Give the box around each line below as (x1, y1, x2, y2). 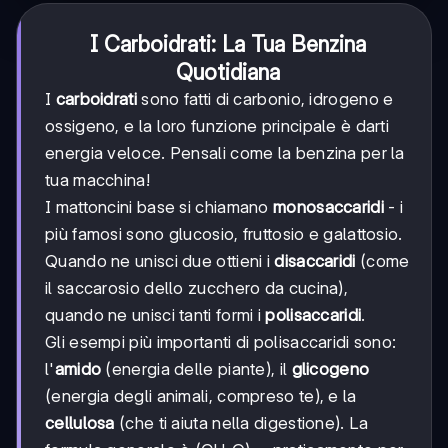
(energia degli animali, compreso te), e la (45, 386, 357, 407)
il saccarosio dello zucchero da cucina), (45, 278, 348, 299)
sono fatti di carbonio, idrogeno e (136, 89, 394, 110)
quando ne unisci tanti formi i (45, 305, 266, 326)
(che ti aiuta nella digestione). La (114, 413, 369, 434)
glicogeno (291, 359, 370, 380)
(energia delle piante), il (101, 359, 292, 380)
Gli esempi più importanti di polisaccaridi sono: (45, 332, 397, 353)
